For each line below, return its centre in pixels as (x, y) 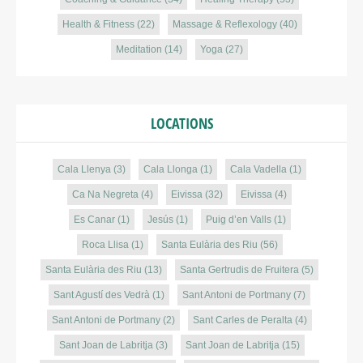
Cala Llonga (171, 169)
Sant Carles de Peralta (243, 320)
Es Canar (94, 220)
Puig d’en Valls (238, 220)
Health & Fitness (98, 24)
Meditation (139, 49)
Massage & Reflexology (224, 24)
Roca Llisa (105, 245)
